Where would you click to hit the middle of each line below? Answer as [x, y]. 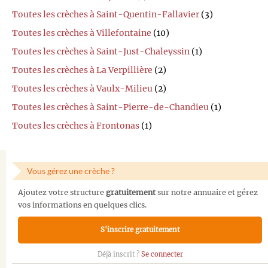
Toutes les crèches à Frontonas [76, 126]
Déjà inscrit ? [119, 255]
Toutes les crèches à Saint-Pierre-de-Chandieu [110, 107]
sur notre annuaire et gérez [207, 192]
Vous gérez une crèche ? [71, 171]
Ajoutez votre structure [62, 192]
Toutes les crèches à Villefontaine [82, 33]
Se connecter [162, 255]
